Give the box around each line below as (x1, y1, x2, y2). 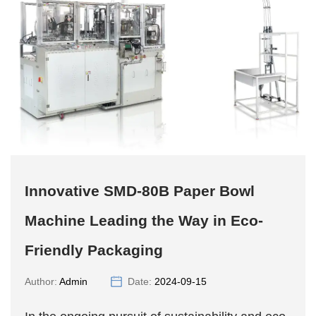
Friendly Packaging (25, 242, 163, 259)
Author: (25, 276, 59, 288)
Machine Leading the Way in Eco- (25, 212, 263, 229)
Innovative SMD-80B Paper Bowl (25, 183, 255, 200)
